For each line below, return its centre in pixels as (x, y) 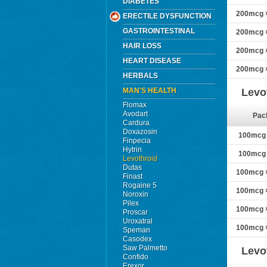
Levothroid (140, 159)
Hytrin (132, 150)
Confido (136, 257)
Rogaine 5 (140, 185)
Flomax (135, 105)
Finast (133, 176)
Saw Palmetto (145, 248)
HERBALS (140, 76)
